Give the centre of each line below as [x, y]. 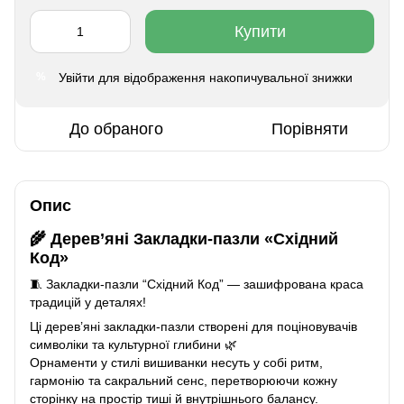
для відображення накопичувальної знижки [224, 77]
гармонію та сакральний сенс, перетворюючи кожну [184, 381]
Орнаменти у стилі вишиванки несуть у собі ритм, [176, 363]
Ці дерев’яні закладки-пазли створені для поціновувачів [193, 327]
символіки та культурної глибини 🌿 [133, 345]
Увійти [77, 77]
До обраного [116, 129]
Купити [260, 31]
